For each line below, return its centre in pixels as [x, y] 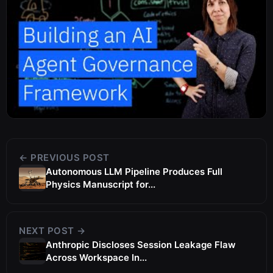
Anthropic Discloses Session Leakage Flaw [141, 245]
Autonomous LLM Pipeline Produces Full [134, 172]
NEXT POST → [52, 231]
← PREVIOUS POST [64, 158]
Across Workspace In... [96, 258]
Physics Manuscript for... [101, 185]
